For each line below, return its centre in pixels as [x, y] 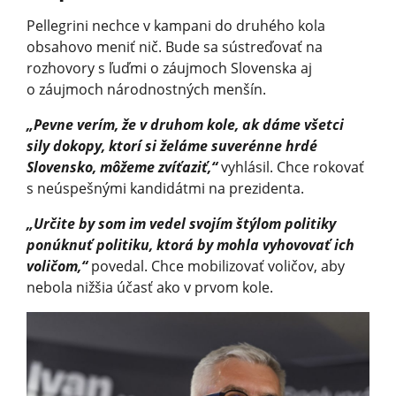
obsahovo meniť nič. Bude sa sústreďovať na [175, 46]
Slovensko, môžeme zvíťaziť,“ [122, 167]
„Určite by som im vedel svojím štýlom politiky [181, 223]
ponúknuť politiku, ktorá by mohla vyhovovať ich [190, 244]
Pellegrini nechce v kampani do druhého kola [176, 25]
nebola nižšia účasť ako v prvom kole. [150, 287]
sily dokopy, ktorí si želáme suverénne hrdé [172, 145]
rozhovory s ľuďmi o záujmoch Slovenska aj [169, 68]
